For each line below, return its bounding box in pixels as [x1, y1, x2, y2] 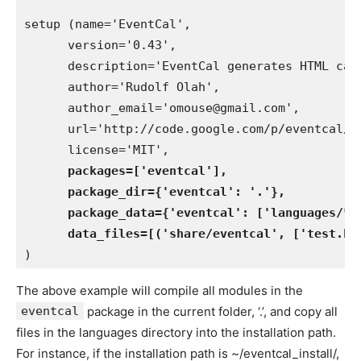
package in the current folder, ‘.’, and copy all [84, 304, 338, 319]
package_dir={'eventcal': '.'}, [24, 185, 285, 199]
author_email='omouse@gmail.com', [24, 101, 300, 115]
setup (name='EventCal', [24, 17, 191, 31]
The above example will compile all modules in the [16, 283, 303, 298]
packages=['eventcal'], [68, 164, 227, 178]
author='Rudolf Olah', [24, 80, 220, 94]
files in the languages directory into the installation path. [16, 325, 336, 340]
